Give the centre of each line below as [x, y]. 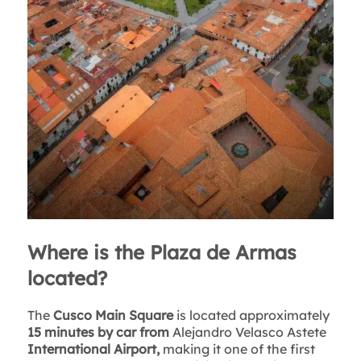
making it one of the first [239, 349]
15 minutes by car [81, 332]
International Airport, [95, 349]
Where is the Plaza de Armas [162, 253]
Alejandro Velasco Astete [247, 332]
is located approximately [251, 315]
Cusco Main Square [113, 315]
